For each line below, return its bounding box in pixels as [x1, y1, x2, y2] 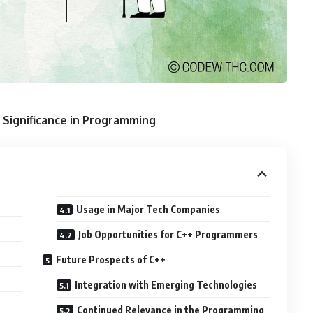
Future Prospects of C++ [56, 253, 166, 265]
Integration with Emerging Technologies [75, 278, 258, 291]
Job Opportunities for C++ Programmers [78, 228, 259, 240]
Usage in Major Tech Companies [76, 203, 221, 215]
